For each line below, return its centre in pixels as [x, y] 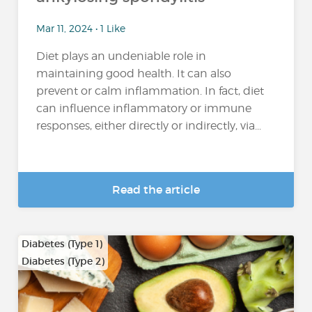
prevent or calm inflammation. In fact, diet [150, 91]
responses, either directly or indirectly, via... [149, 125]
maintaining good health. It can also [134, 73]
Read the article [156, 189]
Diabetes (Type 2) [63, 261]
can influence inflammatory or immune [144, 108]
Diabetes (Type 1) [62, 244]
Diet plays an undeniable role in [122, 56]
